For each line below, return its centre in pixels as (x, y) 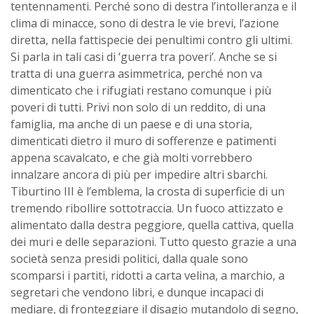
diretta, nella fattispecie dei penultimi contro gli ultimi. (151, 40)
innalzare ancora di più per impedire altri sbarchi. (139, 174)
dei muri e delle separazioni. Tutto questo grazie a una (153, 241)
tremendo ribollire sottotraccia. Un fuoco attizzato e (147, 208)
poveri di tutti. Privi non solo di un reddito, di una (138, 107)
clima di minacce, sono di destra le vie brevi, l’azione (145, 23)
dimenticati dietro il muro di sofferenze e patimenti (143, 141)
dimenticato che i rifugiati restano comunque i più (141, 90)
